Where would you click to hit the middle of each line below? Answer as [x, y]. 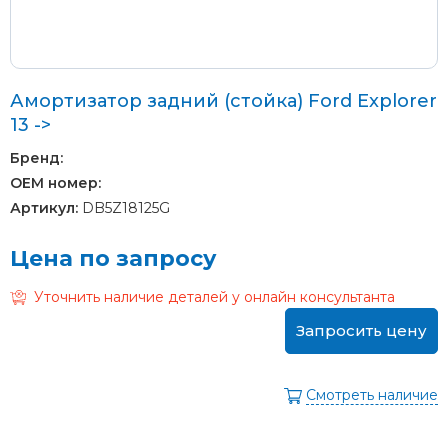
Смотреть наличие [372, 394]
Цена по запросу [113, 258]
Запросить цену [361, 330]
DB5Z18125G [124, 207]
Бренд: [36, 157]
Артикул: [44, 207]
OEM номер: [55, 182]
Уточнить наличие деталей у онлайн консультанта [214, 296]
